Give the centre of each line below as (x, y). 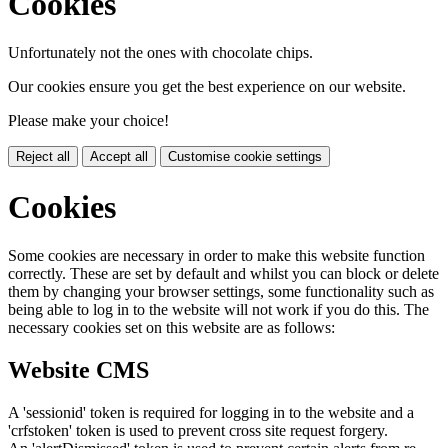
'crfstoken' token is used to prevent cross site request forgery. (198, 430)
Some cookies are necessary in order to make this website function (216, 255)
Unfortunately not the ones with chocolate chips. (160, 53)
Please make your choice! (88, 121)
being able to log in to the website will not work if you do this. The (218, 309)
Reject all (43, 157)
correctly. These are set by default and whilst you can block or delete (223, 273)
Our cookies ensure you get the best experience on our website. (207, 87)
